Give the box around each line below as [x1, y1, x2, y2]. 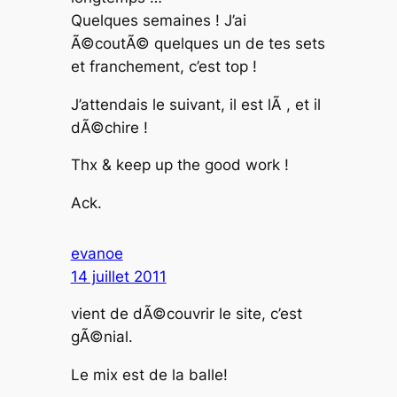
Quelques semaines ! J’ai [70, 11, 246, 29]
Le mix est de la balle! [70, 366, 228, 385]
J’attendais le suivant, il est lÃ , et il [70, 95, 321, 113]
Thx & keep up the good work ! [70, 156, 289, 175]
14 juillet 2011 [70, 267, 167, 285]
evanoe [70, 244, 123, 262]
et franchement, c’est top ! [70, 57, 257, 75]
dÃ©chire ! [70, 118, 148, 136]
